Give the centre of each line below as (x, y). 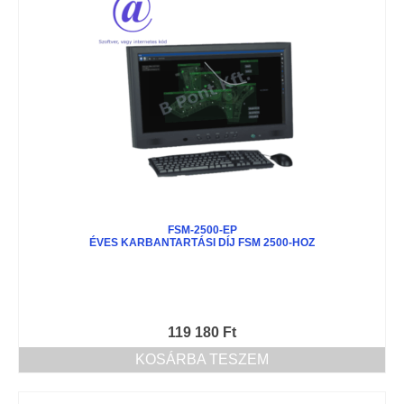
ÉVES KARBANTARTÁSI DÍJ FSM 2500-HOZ (202, 242)
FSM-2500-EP (202, 230)
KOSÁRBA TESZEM (202, 359)
